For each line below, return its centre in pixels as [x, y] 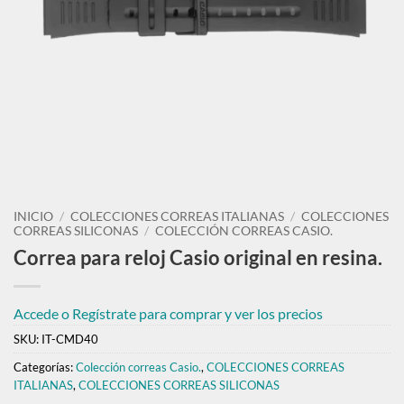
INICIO [33, 217]
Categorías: [45, 367]
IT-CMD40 [70, 339]
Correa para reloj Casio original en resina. [198, 257]
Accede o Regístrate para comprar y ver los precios [168, 313]
